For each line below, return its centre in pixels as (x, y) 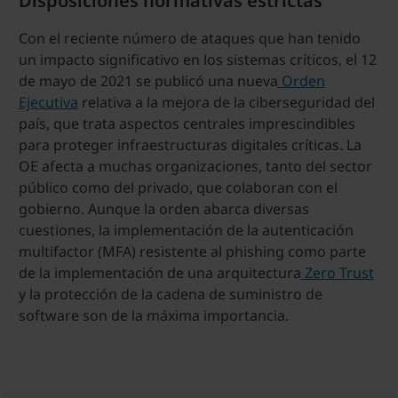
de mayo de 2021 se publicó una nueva (148, 80)
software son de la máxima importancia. (153, 315)
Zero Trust (337, 272)
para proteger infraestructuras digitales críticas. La (190, 144)
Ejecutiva (48, 102)
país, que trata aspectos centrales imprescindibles (187, 123)
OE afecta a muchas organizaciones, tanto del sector (195, 166)
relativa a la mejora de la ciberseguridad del (226, 102)
